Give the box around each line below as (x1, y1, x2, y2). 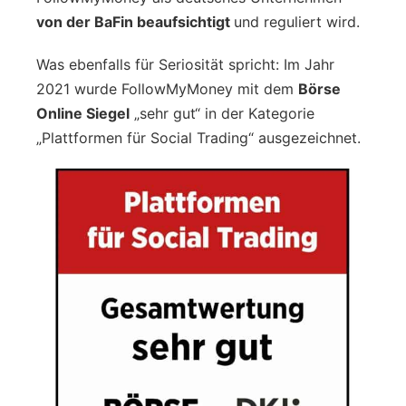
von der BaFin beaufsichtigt (36, 12, 234, 31)
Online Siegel (36, 103, 130, 122)
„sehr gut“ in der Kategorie (130, 103, 314, 122)
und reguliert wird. (234, 12, 364, 31)
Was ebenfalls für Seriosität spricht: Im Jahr (36, 54, 334, 73)
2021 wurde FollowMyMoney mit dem (36, 79, 298, 98)
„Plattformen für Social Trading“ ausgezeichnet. (36, 128, 361, 147)
